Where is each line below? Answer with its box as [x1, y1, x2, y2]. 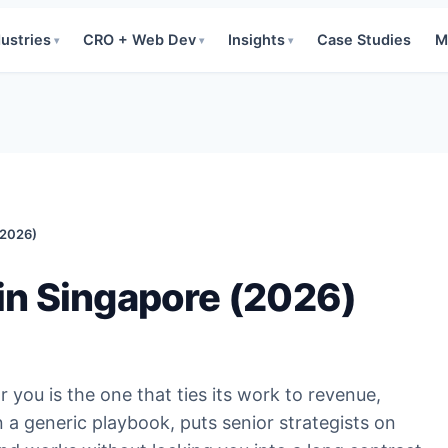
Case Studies [317, 30, 411, 49]
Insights [228, 30, 285, 49]
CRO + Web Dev [83, 30, 196, 49]
